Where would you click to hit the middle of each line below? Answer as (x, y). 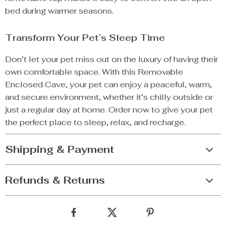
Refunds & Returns (55, 180)
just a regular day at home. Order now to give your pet (109, 110)
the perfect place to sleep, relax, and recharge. (95, 122)
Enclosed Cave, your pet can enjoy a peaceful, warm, (108, 84)
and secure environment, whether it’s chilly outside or (109, 97)
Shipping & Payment (60, 149)
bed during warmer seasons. (59, 11)
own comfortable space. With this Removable (94, 72)
